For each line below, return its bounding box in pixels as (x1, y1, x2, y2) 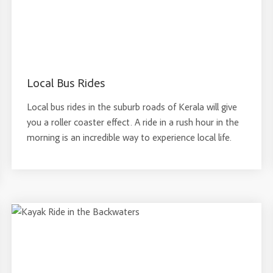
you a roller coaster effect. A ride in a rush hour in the (26, 116, 239, 128)
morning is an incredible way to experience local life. (26, 131, 232, 143)
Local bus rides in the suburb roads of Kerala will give (26, 101, 237, 113)
